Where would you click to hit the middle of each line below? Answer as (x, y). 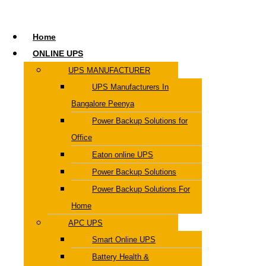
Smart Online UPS (124, 239)
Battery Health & (121, 256)
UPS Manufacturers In (130, 87)
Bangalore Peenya (103, 103)
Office (82, 137)
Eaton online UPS (123, 154)
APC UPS (85, 223)
